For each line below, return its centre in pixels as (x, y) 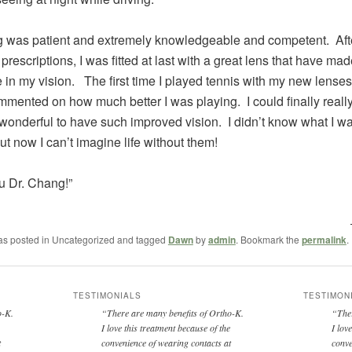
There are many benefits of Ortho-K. (176, 313)
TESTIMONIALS (107, 296)
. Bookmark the (268, 239)
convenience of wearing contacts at (166, 343)
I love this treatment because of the (165, 328)
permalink (324, 239)
